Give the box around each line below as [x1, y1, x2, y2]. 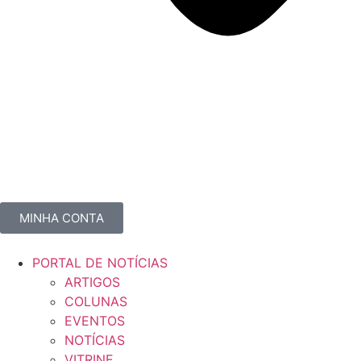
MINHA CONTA [19, 210, 104, 226]
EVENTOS [64, 313, 125, 330]
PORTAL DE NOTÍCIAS [32, 255, 168, 272]
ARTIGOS [64, 274, 120, 291]
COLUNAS [64, 293, 127, 310]
